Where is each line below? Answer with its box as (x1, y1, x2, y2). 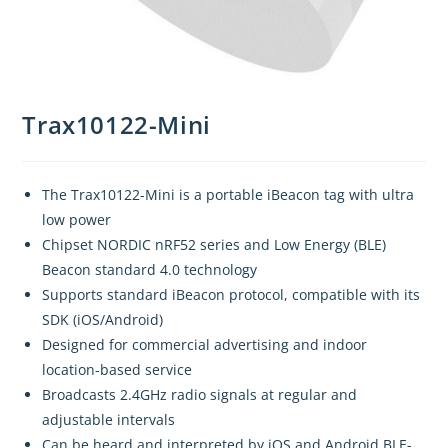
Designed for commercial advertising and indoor (42, 335, 368, 355)
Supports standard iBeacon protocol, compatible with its (42, 285, 421, 305)
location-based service (42, 360, 193, 380)
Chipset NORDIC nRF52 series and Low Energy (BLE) (42, 235, 387, 255)
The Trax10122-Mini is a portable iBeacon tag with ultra (42, 185, 415, 205)
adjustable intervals (42, 410, 176, 430)
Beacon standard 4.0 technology (42, 260, 258, 280)
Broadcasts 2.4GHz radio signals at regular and (42, 385, 358, 405)
